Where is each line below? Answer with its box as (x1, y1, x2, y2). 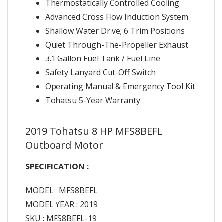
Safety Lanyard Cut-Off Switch (45, 66, 156, 78)
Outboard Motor (25, 138, 103, 152)
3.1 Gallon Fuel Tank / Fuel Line (45, 53, 160, 64)
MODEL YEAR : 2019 (25, 198, 98, 210)
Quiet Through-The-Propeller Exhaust (45, 39, 188, 50)
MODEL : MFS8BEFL (25, 184, 98, 196)
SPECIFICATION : (25, 161, 89, 172)
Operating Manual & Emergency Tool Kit (45, 80, 195, 92)
